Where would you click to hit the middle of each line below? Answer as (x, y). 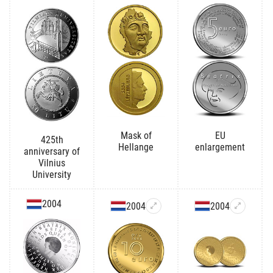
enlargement (220, 147)
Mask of (136, 135)
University (52, 174)
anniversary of (52, 151)
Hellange (136, 147)
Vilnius (52, 163)
